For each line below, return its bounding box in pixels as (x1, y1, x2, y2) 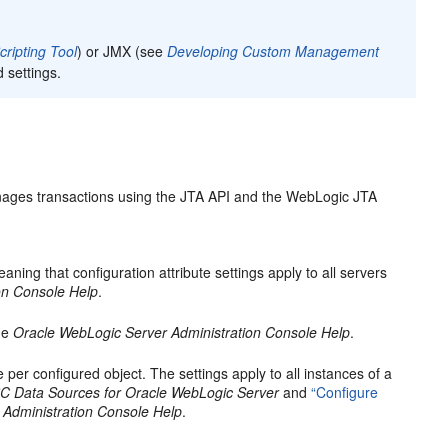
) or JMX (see (77, 40, 168, 61)
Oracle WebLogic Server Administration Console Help (13, 321, 351, 342)
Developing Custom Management (167, 40, 380, 61)
